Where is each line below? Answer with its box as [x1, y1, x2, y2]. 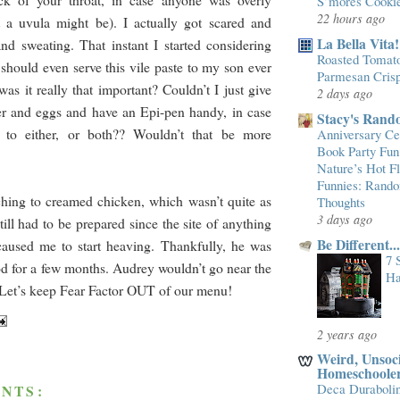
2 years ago [317, 325, 377, 343]
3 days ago [317, 210, 372, 228]
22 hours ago [317, 9, 385, 27]
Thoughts [317, 192, 365, 211]
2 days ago [317, 84, 372, 102]
